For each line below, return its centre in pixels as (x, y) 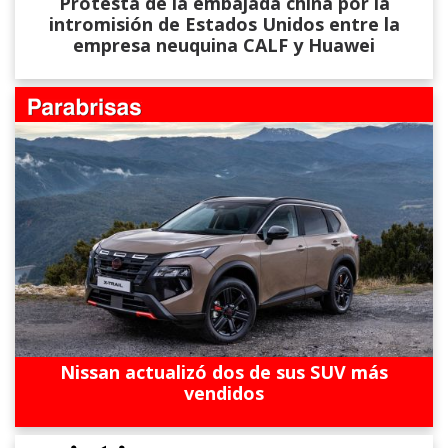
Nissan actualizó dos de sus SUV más (224, 371)
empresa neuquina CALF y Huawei (224, 44)
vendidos (224, 392)
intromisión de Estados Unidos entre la (224, 23)
